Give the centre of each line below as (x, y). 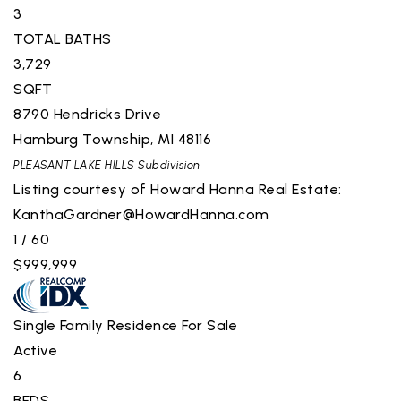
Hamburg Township (82, 139)
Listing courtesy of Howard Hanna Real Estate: (178, 189)
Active (35, 350)
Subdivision (167, 165)
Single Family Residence (96, 325)
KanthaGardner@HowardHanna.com (141, 214)
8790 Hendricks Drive (87, 114)
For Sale (209, 325)
